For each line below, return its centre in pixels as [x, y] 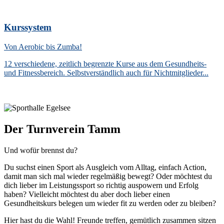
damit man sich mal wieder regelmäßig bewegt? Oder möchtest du [108, 176]
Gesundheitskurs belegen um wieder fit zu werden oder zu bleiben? [110, 203]
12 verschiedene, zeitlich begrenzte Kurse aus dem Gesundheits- [105, 64]
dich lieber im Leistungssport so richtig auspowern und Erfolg [101, 185]
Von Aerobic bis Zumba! [43, 47]
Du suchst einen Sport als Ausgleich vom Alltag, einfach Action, [105, 167]
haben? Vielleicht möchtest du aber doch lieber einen [87, 194]
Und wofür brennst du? [41, 150]
